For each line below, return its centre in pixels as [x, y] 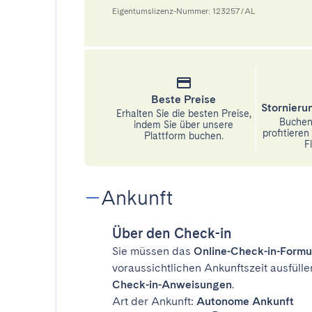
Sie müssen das [153, 251]
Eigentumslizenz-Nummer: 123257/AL [184, 11]
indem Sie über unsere [184, 125]
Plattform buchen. [184, 136]
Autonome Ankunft [245, 301]
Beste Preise [184, 99]
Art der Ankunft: [154, 301]
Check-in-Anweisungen [172, 284]
